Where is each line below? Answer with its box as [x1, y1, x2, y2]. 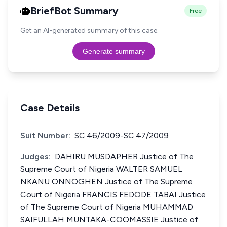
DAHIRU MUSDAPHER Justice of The [55, 152, 194, 161]
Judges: [20, 152, 51, 161]
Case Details [20, 102, 80, 114]
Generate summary [82, 47, 145, 55]
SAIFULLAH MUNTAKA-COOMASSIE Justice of [20, 215, 198, 224]
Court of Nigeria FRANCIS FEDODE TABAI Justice [20, 190, 206, 199]
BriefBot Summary [30, 5, 119, 17]
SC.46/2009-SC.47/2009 [74, 131, 169, 140]
